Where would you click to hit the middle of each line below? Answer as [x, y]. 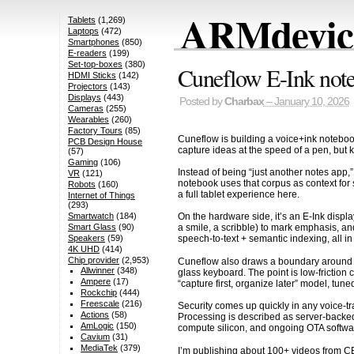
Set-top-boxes [95, 64]
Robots [81, 185]
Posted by [201, 102]
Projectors [87, 87]
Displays [84, 98]
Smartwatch [90, 216]
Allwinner [98, 271]
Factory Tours [95, 131]
